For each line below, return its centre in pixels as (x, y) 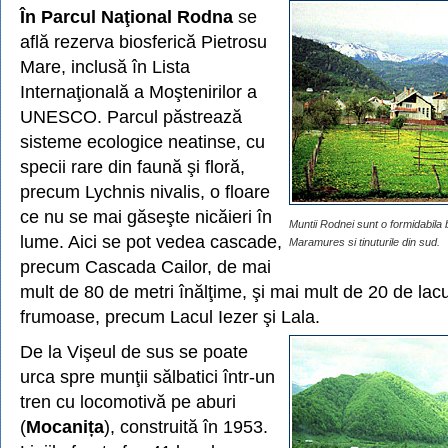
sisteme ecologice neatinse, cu (142, 141)
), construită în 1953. (186, 426)
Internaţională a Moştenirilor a (138, 91)
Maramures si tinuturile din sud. (364, 242)
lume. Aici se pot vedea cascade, (151, 241)
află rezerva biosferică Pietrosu (143, 41)
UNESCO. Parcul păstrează (131, 116)
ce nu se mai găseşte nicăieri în (146, 216)
